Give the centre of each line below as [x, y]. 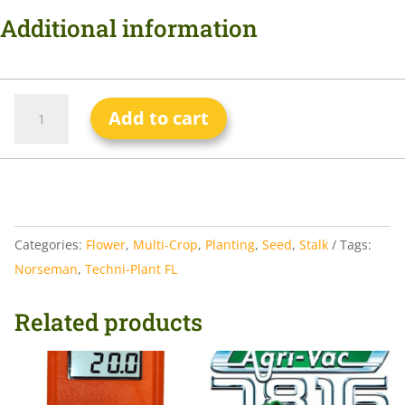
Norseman [46, 268]
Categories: [50, 244]
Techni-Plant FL [131, 268]
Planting [230, 244]
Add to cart [159, 118]
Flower [106, 244]
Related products [108, 321]
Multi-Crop [165, 244]
